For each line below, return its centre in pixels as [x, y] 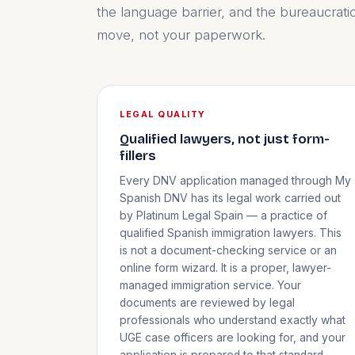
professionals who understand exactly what [233, 320]
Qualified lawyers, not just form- [225, 139]
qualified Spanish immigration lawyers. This [231, 233]
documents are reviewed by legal [207, 302]
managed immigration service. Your [210, 285]
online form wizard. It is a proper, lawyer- [225, 267]
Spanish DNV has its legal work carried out [230, 198]
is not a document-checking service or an [228, 250]
